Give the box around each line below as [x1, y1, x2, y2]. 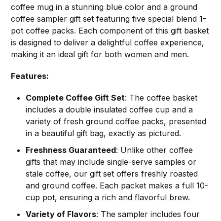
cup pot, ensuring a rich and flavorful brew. [26, 192, 190, 203]
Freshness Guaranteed [26, 145, 116, 155]
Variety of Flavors [26, 209, 97, 220]
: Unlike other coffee [116, 145, 193, 155]
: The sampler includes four [96, 209, 200, 220]
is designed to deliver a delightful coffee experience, [11, 37, 205, 48]
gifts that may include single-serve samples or [26, 157, 197, 167]
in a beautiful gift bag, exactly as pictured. [26, 128, 182, 139]
